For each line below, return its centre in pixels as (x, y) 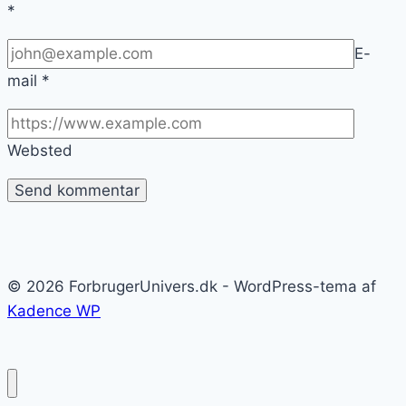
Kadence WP (54, 310)
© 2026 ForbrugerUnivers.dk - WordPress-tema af (192, 286)
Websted (40, 150)
